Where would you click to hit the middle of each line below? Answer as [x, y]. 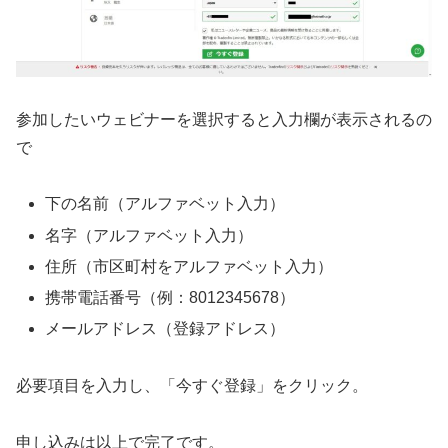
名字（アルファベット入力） [149, 235]
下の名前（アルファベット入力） [165, 204]
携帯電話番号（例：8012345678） [170, 297]
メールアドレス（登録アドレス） [165, 329]
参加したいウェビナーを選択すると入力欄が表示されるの [224, 119]
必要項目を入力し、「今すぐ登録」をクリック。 [192, 385]
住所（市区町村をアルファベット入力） [189, 266]
